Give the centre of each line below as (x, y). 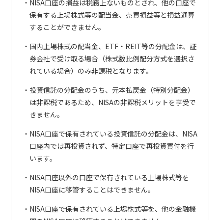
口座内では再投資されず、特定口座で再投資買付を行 (111, 146)
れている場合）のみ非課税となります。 (91, 71)
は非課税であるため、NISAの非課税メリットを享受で (112, 102)
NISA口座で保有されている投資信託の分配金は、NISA (113, 134)
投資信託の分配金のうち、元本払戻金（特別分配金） (112, 90)
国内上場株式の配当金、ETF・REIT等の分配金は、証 (113, 46)
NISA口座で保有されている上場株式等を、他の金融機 (112, 209)
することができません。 (67, 27)
